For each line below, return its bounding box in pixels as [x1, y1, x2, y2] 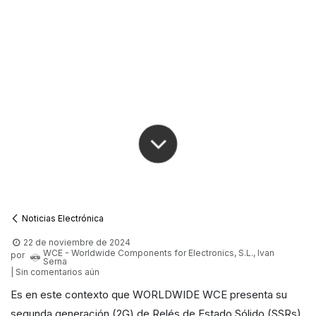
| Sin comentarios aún [11, 267, 99, 278]
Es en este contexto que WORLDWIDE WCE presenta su [11, 288, 287, 302]
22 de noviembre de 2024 [23, 237, 131, 248]
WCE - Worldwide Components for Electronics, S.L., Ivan [43, 248, 275, 259]
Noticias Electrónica [22, 213, 104, 224]
